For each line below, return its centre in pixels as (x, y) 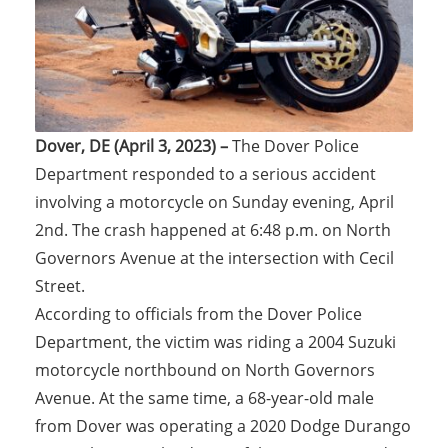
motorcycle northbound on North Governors (205, 370)
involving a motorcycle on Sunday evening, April (214, 202)
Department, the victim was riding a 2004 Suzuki (215, 342)
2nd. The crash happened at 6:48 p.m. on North (213, 230)
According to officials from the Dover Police (198, 314)
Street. (60, 286)
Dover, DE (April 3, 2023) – (133, 146)
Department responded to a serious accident (205, 174)
